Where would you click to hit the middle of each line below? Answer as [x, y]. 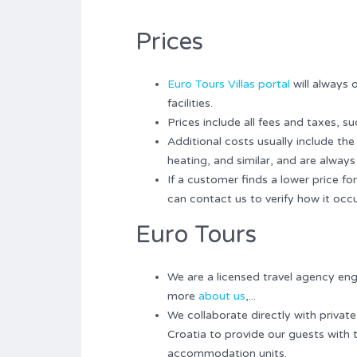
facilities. [190, 103]
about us [222, 296]
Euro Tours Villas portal [229, 84]
